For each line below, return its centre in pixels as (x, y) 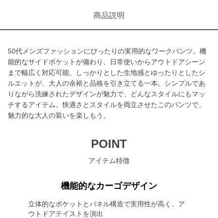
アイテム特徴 (109, 161)
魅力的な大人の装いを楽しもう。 (59, 115)
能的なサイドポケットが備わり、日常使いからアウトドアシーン (107, 62)
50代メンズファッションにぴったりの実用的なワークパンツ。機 (107, 51)
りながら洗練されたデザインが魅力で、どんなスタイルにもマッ (107, 94)
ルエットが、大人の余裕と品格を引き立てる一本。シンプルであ (107, 83)
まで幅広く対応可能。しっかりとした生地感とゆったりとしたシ (107, 73)
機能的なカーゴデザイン (109, 186)
